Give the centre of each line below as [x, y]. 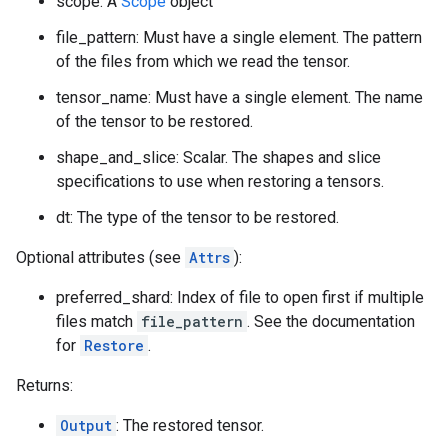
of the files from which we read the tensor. [203, 61]
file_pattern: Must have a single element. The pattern [239, 37]
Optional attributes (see [100, 257]
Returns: [44, 385]
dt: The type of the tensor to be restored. [197, 217]
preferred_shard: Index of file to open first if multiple [240, 297]
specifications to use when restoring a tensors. [220, 181]
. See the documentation [331, 321]
